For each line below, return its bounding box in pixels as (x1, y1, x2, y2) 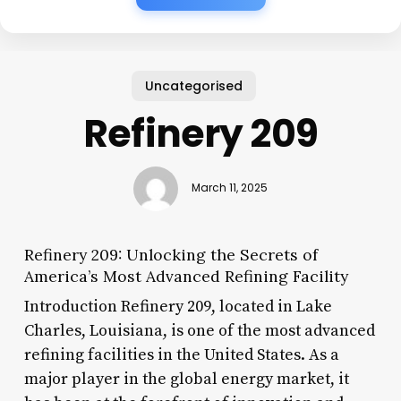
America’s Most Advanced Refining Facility (23, 265, 348, 286)
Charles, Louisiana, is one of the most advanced (23, 320, 375, 341)
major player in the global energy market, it (23, 368, 349, 389)
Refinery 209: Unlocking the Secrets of (23, 243, 318, 265)
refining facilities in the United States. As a (23, 344, 339, 365)
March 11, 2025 (191, 181, 268, 196)
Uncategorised (144, 76, 243, 95)
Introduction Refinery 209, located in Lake (23, 295, 332, 317)
